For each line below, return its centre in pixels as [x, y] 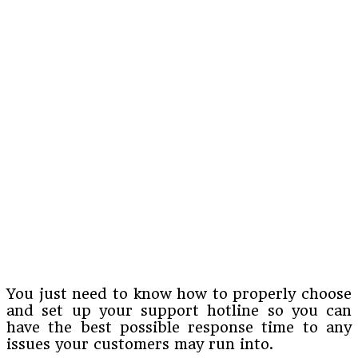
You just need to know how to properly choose [179, 293]
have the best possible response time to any [179, 327]
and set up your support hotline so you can [179, 310]
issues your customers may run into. [140, 344]
